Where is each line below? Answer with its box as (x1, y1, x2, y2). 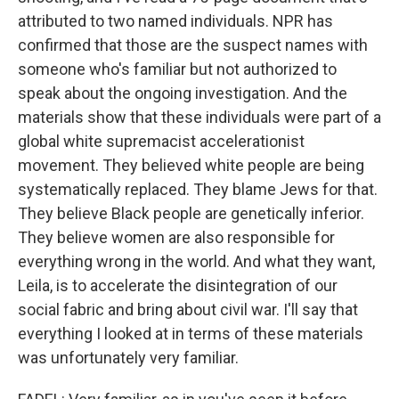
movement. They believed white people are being (18, 156, 364, 175)
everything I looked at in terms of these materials (18, 324, 363, 343)
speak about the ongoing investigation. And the (18, 84, 347, 102)
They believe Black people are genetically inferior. (18, 204, 364, 223)
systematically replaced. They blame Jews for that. (18, 180, 378, 199)
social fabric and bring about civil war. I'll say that (18, 300, 358, 319)
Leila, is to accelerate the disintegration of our (18, 276, 338, 295)
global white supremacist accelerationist (18, 132, 305, 151)
